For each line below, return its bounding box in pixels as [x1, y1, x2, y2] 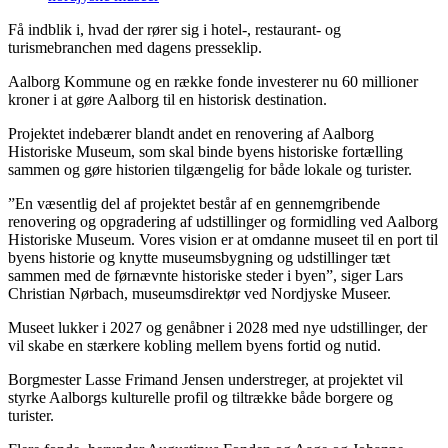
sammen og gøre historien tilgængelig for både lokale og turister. [8, 161, 412, 179]
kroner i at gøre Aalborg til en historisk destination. [8, 91, 327, 109]
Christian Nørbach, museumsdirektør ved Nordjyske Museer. [8, 285, 391, 303]
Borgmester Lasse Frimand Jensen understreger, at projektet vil [8, 371, 403, 389]
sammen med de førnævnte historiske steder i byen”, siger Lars [8, 267, 403, 285]
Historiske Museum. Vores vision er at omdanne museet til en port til [8, 231, 438, 249]
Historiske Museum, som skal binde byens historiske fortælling [8, 143, 403, 161]
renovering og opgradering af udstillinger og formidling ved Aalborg [8, 213, 438, 231]
